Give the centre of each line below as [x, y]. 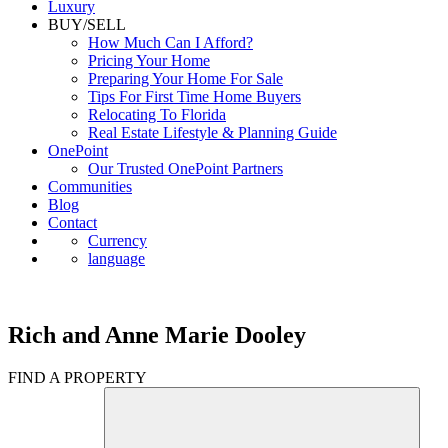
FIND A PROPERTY [77, 377]
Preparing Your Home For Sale [185, 78]
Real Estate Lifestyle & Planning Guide [212, 132]
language [116, 258]
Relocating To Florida [157, 114]
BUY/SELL [87, 24]
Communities [90, 186]
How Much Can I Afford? [170, 42]
